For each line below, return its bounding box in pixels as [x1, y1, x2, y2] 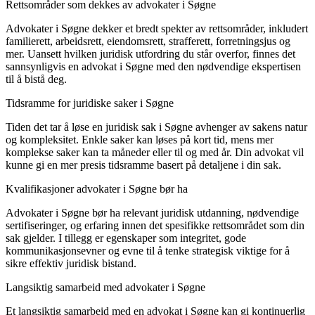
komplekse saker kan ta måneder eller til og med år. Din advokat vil [6, 146, 304, 158]
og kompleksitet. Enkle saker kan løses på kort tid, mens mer [6, 133, 274, 146]
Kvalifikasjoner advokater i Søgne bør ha [6, 182, 188, 195]
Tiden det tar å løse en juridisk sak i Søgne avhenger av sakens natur [6, 120, 307, 133]
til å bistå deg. [6, 72, 67, 85]
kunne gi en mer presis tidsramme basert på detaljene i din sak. [6, 158, 281, 171]
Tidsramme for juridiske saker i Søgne [6, 96, 174, 109]
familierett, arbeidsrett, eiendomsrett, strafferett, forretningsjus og [6, 34, 290, 47]
